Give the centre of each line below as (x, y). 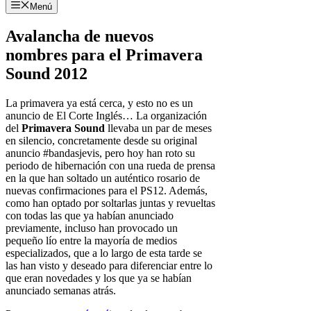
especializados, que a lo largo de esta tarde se (104, 253)
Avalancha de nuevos (79, 36)
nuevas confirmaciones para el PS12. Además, (107, 191)
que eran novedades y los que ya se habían (99, 278)
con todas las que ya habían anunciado (90, 216)
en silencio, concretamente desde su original (101, 141)
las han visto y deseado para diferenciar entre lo (109, 266)
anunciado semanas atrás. (61, 291)
